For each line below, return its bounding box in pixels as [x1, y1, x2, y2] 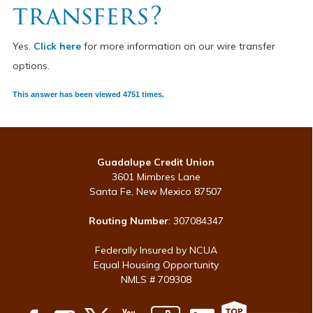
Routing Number [88, 214, 168, 227]
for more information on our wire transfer [80, 40, 275, 52]
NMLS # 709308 [120, 273, 191, 286]
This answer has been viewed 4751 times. [12, 90, 164, 99]
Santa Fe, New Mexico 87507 [89, 185, 223, 198]
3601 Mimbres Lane [111, 170, 201, 183]
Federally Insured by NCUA [94, 244, 217, 256]
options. [12, 59, 50, 72]
